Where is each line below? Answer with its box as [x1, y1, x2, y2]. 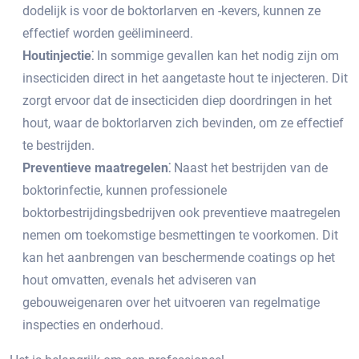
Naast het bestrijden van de [171, 160, 328, 175]
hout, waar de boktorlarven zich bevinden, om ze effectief [22, 115, 344, 131]
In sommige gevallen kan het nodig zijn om [94, 48, 339, 63]
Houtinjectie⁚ [22, 48, 94, 63]
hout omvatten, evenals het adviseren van [22, 272, 256, 288]
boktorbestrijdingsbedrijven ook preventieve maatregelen [22, 205, 341, 220]
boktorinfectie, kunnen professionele [22, 183, 227, 198]
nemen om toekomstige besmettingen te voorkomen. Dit [22, 228, 338, 243]
